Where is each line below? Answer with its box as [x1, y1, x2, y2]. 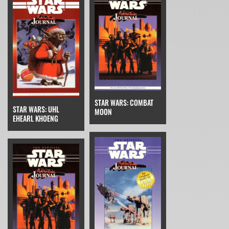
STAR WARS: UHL [13, 104, 59, 115]
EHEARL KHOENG [13, 113, 58, 124]
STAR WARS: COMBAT [95, 97, 153, 108]
